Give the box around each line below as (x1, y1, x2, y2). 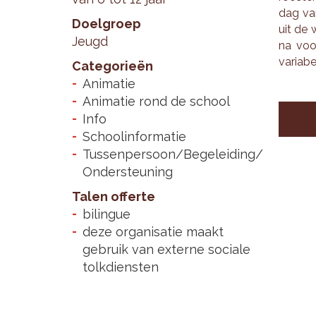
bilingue (83, 207, 130, 221)
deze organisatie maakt (83, 224, 224, 239)
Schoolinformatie (83, 129, 186, 144)
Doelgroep (72, 16, 141, 31)
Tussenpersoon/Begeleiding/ (83, 147, 263, 162)
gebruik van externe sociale (83, 242, 250, 257)
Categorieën (72, 59, 153, 73)
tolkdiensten (83, 260, 159, 274)
